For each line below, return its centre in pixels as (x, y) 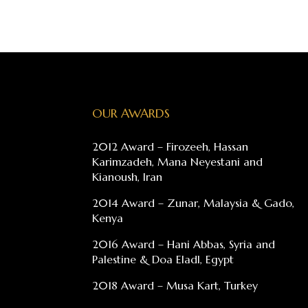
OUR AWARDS (131, 113)
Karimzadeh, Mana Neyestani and (178, 162)
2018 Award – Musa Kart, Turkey (175, 286)
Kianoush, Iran (128, 177)
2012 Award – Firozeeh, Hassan (170, 147)
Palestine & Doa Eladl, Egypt (163, 260)
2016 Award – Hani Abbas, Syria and (184, 244)
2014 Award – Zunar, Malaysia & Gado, (194, 203)
